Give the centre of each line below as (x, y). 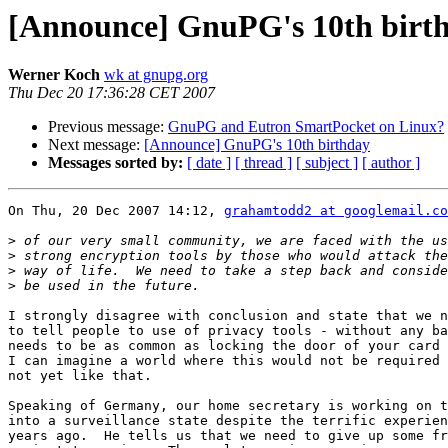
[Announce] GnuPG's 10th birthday (257, 145)
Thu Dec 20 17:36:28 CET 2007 (111, 93)
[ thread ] (263, 163)
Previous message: (108, 127)
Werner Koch (54, 75)
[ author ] (391, 163)
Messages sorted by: (115, 163)
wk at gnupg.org (156, 75)
